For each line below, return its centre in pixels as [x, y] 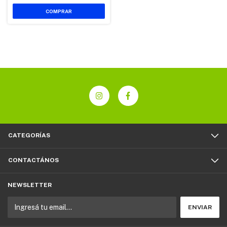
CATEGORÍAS [29, 136]
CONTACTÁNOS [33, 160]
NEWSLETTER [30, 185]
